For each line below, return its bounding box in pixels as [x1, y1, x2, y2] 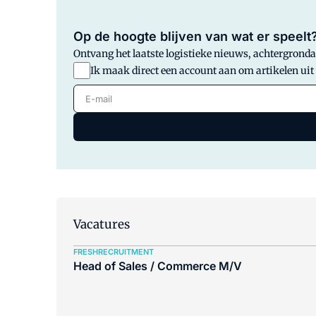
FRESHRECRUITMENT [73, 247, 154, 257]
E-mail [73, 86, 109, 100]
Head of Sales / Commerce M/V [73, 259, 242, 273]
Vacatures [73, 217, 130, 232]
